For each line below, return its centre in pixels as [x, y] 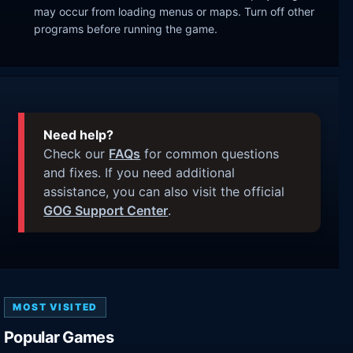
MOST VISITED [55, 307]
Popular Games [59, 338]
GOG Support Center [106, 210]
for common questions [210, 153]
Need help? [79, 134]
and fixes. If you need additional [139, 172]
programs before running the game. [126, 29]
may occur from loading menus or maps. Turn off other [175, 12]
